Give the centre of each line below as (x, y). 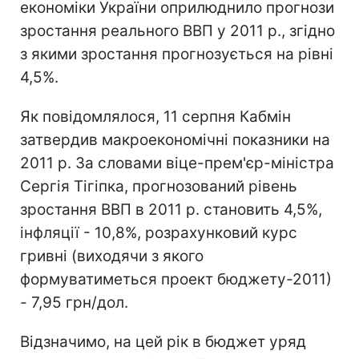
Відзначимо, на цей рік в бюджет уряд (163, 341)
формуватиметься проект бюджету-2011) (176, 279)
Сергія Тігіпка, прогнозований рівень (159, 186)
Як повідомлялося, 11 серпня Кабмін (155, 116)
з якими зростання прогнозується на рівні (177, 54)
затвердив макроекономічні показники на (175, 139)
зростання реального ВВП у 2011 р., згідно (177, 30)
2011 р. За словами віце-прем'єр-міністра (177, 163)
